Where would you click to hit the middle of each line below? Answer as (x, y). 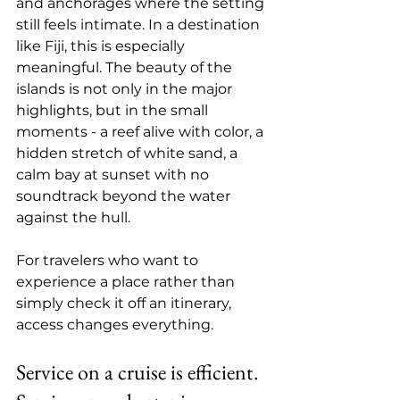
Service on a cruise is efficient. (140, 372)
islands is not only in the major (126, 89)
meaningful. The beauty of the (126, 67)
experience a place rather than (127, 282)
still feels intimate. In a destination (140, 25)
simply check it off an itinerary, (125, 303)
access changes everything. (115, 325)
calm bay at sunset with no (114, 175)
